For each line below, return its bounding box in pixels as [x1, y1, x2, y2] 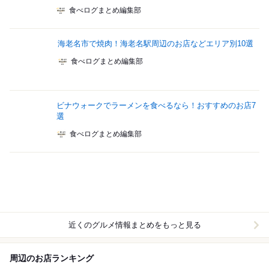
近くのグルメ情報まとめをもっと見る [68, 220, 201, 230]
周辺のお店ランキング [10, 253, 94, 264]
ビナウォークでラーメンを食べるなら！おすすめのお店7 [56, 101, 256, 110]
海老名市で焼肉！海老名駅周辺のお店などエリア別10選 [58, 39, 253, 49]
